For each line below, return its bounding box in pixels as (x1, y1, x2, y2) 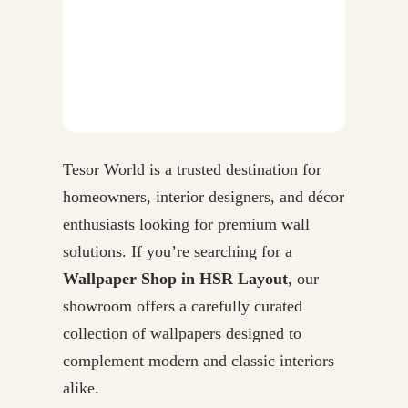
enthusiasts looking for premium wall (63, 214, 310, 233)
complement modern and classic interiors (63, 351, 334, 370)
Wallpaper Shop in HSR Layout (63, 269, 288, 288)
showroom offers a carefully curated (63, 296, 302, 315)
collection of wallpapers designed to (63, 323, 301, 342)
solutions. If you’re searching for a (63, 241, 292, 260)
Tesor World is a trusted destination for (63, 159, 321, 178)
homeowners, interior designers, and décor (63, 187, 344, 206)
